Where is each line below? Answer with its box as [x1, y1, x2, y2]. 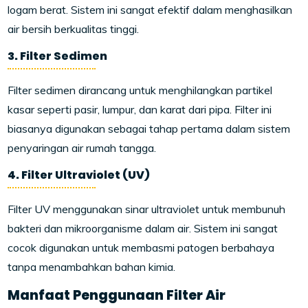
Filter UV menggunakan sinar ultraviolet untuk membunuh [8, 202, 286, 216]
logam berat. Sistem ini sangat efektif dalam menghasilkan [8, 3, 293, 16]
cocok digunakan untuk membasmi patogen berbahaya [8, 241, 275, 254]
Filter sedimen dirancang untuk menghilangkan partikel [8, 83, 273, 97]
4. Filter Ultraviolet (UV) [8, 167, 151, 183]
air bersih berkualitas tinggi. [8, 22, 140, 36]
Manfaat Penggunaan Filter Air [8, 286, 226, 305]
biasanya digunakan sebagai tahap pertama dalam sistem [8, 122, 291, 135]
